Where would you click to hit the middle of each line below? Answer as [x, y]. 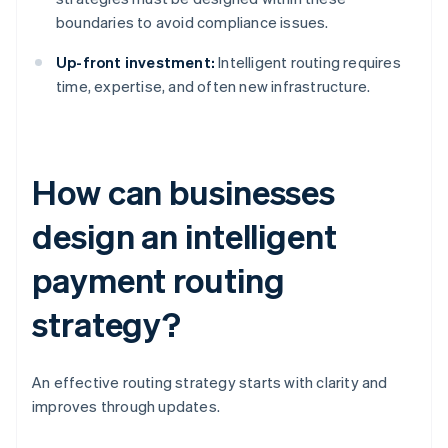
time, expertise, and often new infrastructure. [213, 86]
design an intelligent [184, 236]
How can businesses [184, 192]
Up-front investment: [135, 62]
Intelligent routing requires [308, 62]
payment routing [158, 280]
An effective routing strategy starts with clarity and [210, 382]
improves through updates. [126, 406]
